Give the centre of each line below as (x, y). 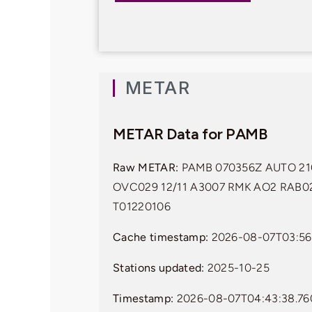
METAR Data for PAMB (190, 134)
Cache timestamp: (161, 237)
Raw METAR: (146, 168)
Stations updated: (159, 268)
